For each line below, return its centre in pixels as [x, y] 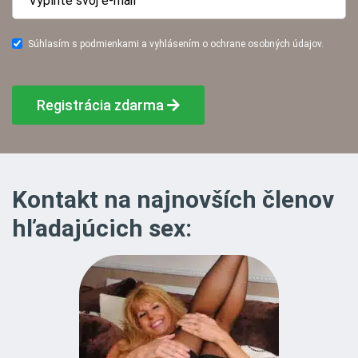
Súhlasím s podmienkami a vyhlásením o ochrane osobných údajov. [176, 44]
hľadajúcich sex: [102, 229]
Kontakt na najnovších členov [173, 200]
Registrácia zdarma [102, 105]
